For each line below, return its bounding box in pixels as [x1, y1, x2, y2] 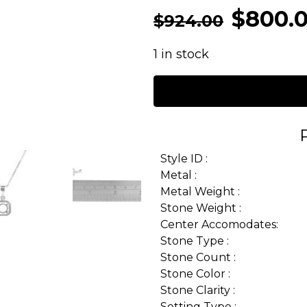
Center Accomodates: [160, 218, 278, 231]
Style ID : [160, 152, 208, 165]
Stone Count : [160, 251, 236, 264]
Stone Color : [160, 267, 230, 280]
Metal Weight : [160, 185, 240, 198]
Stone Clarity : [160, 284, 235, 297]
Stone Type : [160, 234, 229, 247]
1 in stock [153, 47, 209, 62]
